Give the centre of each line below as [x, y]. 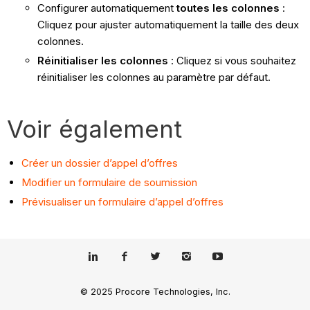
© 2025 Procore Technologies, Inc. [155, 292]
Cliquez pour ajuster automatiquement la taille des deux [168, 25]
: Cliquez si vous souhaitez [232, 61]
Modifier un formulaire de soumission [110, 182]
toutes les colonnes [228, 8]
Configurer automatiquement [107, 8]
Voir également [95, 129]
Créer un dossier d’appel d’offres [100, 163]
